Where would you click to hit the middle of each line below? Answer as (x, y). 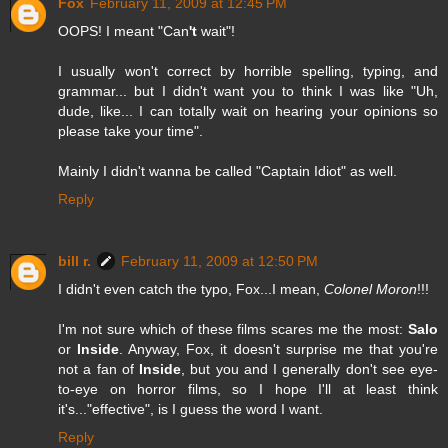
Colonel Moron (370, 288)
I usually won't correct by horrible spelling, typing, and (248, 70)
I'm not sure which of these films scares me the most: (233, 328)
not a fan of (98, 368)
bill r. (74, 260)
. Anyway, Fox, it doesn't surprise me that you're (279, 348)
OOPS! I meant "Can (123, 30)
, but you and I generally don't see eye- (309, 368)
